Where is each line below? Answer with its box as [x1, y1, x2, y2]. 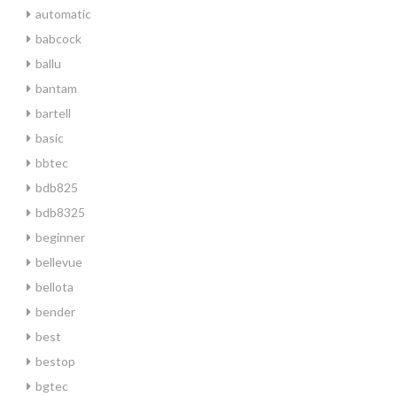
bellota [35, 279, 74, 294]
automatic [35, 6, 91, 21]
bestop [35, 354, 75, 369]
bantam [35, 81, 77, 96]
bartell [35, 105, 71, 121]
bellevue [35, 254, 82, 269]
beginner [35, 230, 85, 245]
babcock [35, 31, 82, 46]
